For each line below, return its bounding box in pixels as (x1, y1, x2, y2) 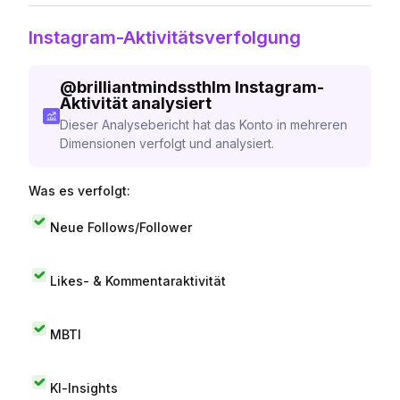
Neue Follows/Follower (50, 219, 192, 235)
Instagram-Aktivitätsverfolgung (29, 27, 301, 48)
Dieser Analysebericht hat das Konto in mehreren (59, 117, 347, 132)
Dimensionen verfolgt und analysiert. (59, 136, 274, 151)
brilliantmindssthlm (76, 78, 231, 96)
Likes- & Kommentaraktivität (50, 272, 226, 288)
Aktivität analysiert (59, 94, 212, 112)
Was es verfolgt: (29, 183, 130, 198)
